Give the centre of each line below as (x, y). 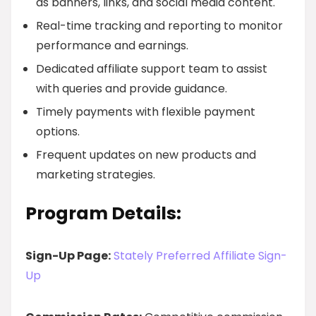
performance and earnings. (112, 45)
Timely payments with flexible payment (146, 112)
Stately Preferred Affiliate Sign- (200, 256)
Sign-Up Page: (68, 256)
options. (58, 132)
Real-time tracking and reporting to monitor (159, 26)
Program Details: (103, 213)
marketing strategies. (96, 175)
